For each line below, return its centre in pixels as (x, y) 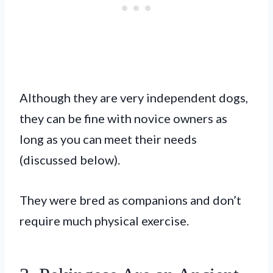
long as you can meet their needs (108, 139)
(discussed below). (70, 159)
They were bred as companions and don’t (130, 200)
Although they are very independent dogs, (134, 97)
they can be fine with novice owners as (123, 118)
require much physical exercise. (104, 220)
